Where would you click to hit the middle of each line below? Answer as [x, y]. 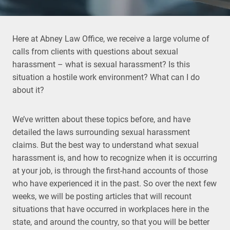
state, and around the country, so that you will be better [111, 222]
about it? [28, 90]
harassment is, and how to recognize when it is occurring [115, 158]
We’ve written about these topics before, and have [101, 119]
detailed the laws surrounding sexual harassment [101, 132]
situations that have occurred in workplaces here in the [111, 209]
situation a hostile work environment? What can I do [106, 77]
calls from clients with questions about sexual [95, 52]
